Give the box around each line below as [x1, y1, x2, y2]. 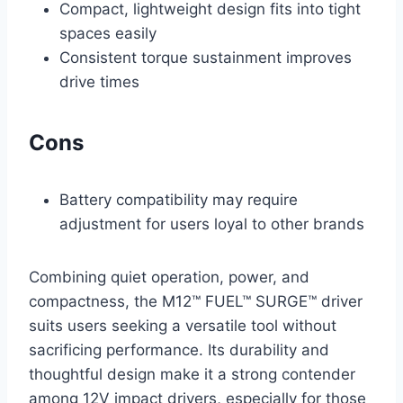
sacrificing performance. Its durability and [29, 340, 329, 359]
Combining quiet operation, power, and [29, 267, 309, 286]
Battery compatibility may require [59, 190, 298, 209]
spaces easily [59, 23, 157, 42]
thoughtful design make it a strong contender [29, 364, 355, 383]
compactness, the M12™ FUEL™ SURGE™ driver [29, 291, 363, 310]
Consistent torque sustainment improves [59, 48, 352, 67]
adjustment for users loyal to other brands [59, 214, 364, 233]
